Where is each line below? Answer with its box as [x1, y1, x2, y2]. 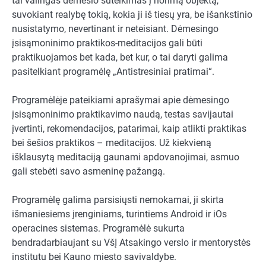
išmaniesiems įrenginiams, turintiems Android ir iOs [12, 208, 227, 220]
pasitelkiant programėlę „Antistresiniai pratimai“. [12, 66, 214, 78]
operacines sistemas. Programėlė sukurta [12, 223, 185, 235]
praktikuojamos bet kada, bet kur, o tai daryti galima [12, 52, 228, 64]
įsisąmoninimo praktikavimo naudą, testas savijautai [12, 109, 233, 121]
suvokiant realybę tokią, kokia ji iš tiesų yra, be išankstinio [12, 9, 252, 21]
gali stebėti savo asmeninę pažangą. [12, 166, 165, 178]
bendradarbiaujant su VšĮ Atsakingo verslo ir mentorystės [12, 237, 251, 249]
